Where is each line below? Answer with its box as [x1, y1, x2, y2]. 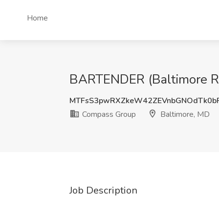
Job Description [69, 184, 137, 197]
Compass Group [80, 109, 136, 120]
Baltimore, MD [158, 109, 210, 120]
